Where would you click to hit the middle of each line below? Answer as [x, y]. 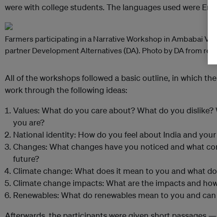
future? [26, 159]
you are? [29, 123]
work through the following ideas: [66, 90]
